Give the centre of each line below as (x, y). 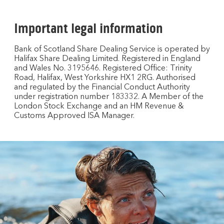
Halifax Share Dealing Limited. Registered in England (107, 59)
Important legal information (88, 28)
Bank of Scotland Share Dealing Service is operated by (112, 49)
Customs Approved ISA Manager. (74, 116)
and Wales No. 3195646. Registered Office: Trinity (103, 68)
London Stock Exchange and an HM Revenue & (99, 106)
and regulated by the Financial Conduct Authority (102, 87)
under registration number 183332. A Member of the (109, 97)
